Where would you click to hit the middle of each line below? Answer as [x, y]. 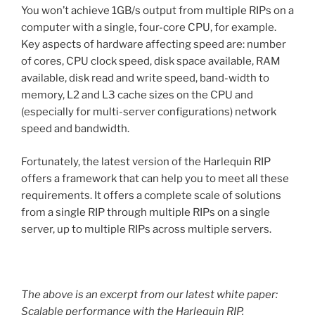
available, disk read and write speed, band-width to [145, 78]
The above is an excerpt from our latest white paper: [149, 294]
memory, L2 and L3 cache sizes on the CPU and [137, 95]
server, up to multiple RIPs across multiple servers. [146, 229]
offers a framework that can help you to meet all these [155, 178]
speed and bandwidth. [75, 129]
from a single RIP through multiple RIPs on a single [146, 212]
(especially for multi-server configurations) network [149, 112]
